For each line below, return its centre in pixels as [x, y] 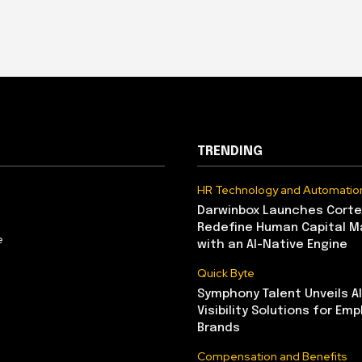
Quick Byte [226, 273]
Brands [219, 328]
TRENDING [230, 151]
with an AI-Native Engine [272, 244]
